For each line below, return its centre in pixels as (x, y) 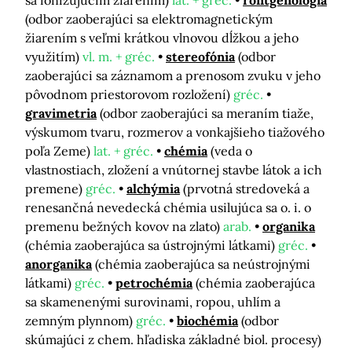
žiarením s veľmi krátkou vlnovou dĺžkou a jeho (162, 38)
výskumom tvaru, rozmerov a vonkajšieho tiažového (175, 132)
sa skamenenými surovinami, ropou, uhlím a (153, 302)
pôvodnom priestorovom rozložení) (129, 95)
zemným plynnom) (81, 321)
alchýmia (153, 189)
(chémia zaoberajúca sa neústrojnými (203, 264)
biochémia (207, 321)
